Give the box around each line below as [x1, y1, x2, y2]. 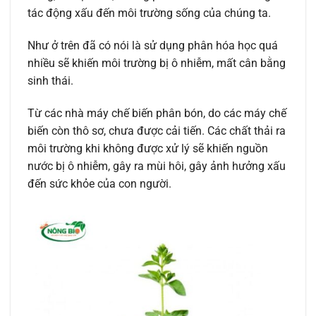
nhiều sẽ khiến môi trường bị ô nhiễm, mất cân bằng [28, 56, 286, 71]
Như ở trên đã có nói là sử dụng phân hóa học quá [28, 39, 278, 53]
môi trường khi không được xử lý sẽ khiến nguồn [28, 142, 268, 156]
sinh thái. [28, 74, 73, 88]
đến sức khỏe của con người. [28, 177, 171, 191]
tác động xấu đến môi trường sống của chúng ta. [28, 6, 271, 20]
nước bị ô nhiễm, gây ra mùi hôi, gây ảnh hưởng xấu [28, 159, 286, 174]
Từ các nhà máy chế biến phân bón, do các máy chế [28, 107, 286, 121]
